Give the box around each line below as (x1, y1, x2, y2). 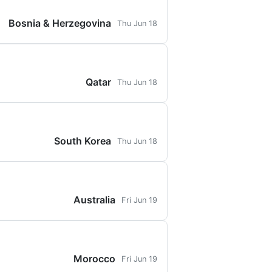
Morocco (73, 253, 115, 265)
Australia (73, 194, 115, 206)
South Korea (54, 135, 111, 147)
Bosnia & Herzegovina (8, 17, 111, 29)
